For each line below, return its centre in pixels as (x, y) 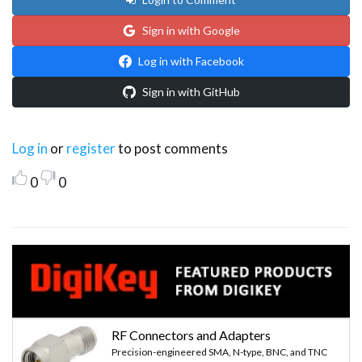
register (91, 148)
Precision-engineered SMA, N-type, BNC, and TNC (219, 352)
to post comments (172, 148)
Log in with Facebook (191, 61)
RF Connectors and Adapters (191, 335)
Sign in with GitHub (191, 91)
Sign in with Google (191, 30)
